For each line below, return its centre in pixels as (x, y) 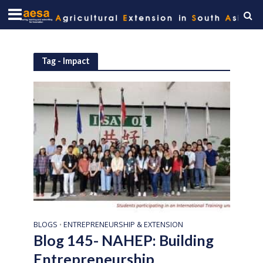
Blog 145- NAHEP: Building (123, 240)
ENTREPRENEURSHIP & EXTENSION (123, 225)
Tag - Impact (65, 61)
